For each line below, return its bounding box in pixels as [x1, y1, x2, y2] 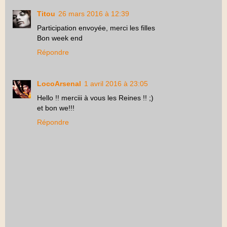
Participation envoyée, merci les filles [37, 24, 155, 32]
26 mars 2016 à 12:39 [58, 10, 129, 18]
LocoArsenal [37, 80, 81, 88]
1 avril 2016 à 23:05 [84, 80, 148, 88]
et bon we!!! [37, 104, 74, 112]
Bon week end [37, 34, 83, 43]
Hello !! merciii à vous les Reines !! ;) [37, 94, 154, 102]
